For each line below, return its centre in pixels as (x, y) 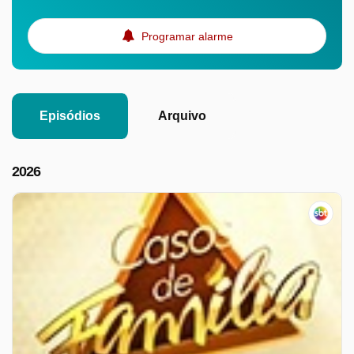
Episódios (70, 116)
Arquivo (182, 116)
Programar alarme (185, 36)
